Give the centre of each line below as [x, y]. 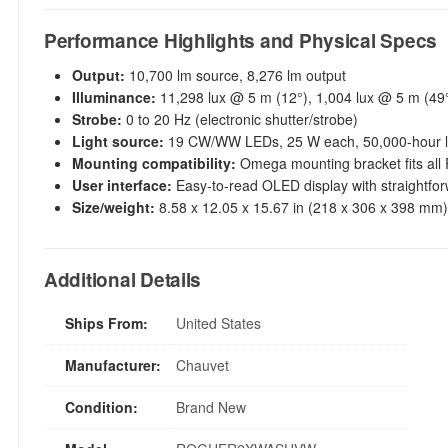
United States [218, 323]
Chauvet [202, 365]
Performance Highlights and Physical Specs [241, 40]
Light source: [118, 141]
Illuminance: [114, 97]
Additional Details [123, 279]
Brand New [213, 407]
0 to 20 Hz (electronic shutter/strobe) [240, 119]
